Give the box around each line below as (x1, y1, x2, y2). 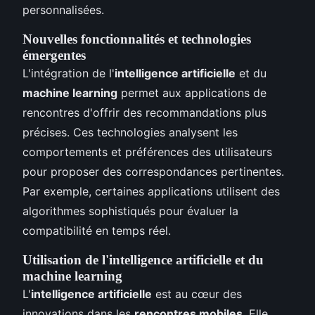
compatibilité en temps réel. (22, 224, 171, 238)
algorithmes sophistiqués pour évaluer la (22, 204, 238, 219)
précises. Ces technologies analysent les (22, 125, 238, 140)
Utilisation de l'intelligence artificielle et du (22, 252, 264, 268)
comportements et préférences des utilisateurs (22, 145, 272, 160)
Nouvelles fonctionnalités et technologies (22, 32, 251, 47)
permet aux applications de (117, 86, 266, 101)
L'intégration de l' (22, 66, 115, 81)
